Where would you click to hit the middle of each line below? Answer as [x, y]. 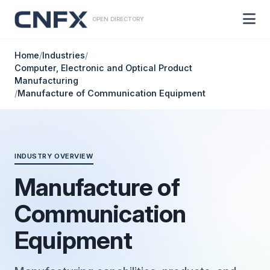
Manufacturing [46, 80]
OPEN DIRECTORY [118, 19]
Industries [64, 55]
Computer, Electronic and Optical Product [103, 68]
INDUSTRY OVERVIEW [54, 156]
